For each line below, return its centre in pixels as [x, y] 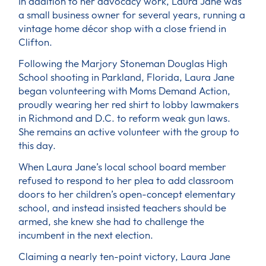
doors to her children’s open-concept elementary [127, 194]
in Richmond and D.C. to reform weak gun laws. [125, 118]
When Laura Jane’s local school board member [123, 166]
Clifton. [36, 42]
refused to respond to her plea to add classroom [126, 180]
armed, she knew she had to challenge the [112, 221]
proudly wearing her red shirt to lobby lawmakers [129, 104]
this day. [37, 145]
